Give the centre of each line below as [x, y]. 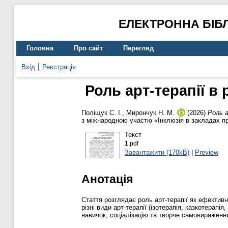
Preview [206, 152]
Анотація [107, 179]
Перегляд [138, 48]
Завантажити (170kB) [157, 152]
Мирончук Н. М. [150, 113]
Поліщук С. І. [102, 113]
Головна [40, 48]
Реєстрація [59, 67]
